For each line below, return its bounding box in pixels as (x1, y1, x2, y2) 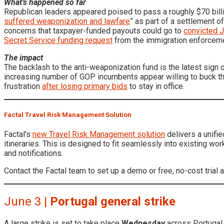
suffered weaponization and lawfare (4, 16, 130, 26)
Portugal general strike (50, 194, 175, 209)
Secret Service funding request (4, 35, 112, 45)
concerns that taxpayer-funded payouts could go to (4, 25, 183, 35)
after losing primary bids (42, 81, 127, 91)
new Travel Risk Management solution (32, 129, 165, 139)
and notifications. (4, 148, 63, 158)
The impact (4, 52, 43, 62)
